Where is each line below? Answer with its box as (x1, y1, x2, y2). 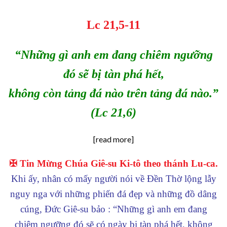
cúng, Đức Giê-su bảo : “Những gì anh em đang (20, 203, 207, 214)
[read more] (93, 134, 134, 144)
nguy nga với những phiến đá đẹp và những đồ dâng (10, 188, 217, 199)
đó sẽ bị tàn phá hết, (63, 67, 164, 81)
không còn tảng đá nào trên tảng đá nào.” (9, 87, 218, 100)
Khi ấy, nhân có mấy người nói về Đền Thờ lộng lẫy (11, 173, 216, 184)
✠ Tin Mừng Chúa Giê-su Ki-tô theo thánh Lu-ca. (9, 158, 218, 169)
